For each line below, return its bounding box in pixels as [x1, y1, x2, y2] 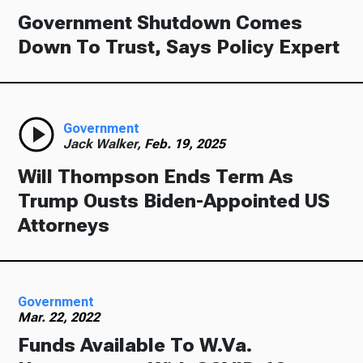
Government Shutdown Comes [18, 11, 303, 34]
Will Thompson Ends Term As [18, 165, 294, 188]
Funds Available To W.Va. [18, 334, 253, 357]
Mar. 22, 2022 [18, 310, 100, 325]
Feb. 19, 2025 [144, 136, 226, 152]
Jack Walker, [63, 136, 145, 152]
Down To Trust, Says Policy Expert [18, 36, 340, 58]
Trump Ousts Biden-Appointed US [18, 190, 331, 212]
